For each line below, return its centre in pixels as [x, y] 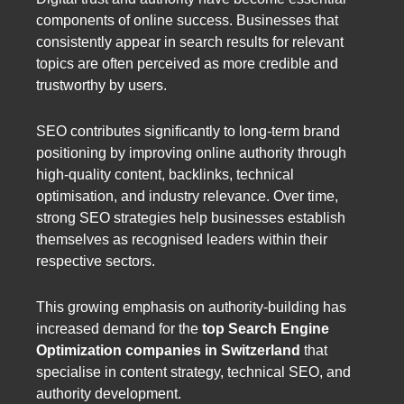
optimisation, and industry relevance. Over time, [187, 197]
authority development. [109, 394]
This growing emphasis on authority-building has [191, 308]
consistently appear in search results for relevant [190, 41]
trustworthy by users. [101, 85]
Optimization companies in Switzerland [168, 351]
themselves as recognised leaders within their [182, 240]
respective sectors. [96, 262]
